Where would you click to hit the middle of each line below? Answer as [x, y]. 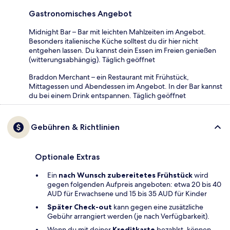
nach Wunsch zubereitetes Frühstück [126, 175]
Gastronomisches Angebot [80, 13]
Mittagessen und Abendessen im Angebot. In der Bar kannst [126, 86]
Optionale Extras [67, 157]
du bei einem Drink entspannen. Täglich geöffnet [107, 95]
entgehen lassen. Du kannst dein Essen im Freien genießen [122, 50]
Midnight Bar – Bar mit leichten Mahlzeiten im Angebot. [117, 32]
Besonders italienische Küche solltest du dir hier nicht [113, 41]
